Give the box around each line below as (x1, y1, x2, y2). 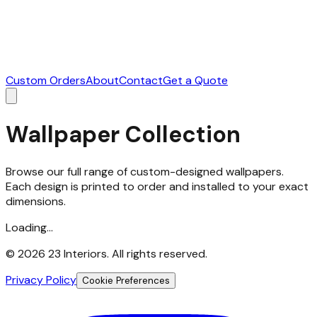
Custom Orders (6, 73, 86, 88)
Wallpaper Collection (6, 119, 241, 149)
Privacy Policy (6, 272, 76, 288)
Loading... (6, 220, 53, 236)
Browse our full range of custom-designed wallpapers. (6, 164, 284, 180)
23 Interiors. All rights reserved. (45, 246, 207, 262)
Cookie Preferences (82, 275, 170, 287)
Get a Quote (163, 73, 228, 88)
